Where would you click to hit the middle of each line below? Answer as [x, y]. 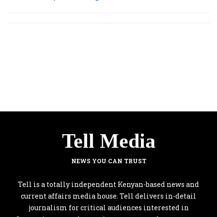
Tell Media [108, 141]
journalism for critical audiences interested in [108, 208]
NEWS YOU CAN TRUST [108, 161]
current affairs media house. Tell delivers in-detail [108, 196]
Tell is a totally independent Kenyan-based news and [108, 184]
